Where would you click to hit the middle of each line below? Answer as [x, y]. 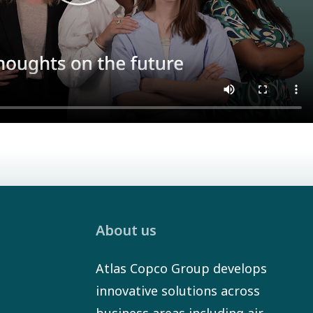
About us [126, 230]
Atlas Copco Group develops [182, 268]
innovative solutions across [178, 291]
